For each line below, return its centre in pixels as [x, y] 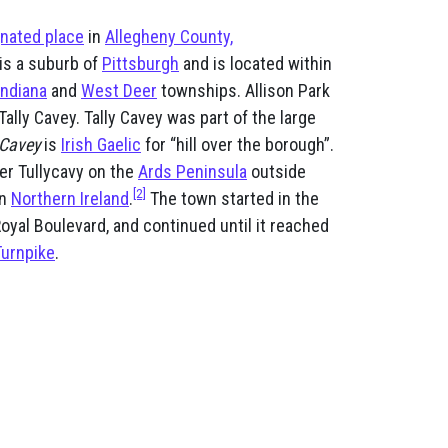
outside [276, 172]
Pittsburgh [140, 64]
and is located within [255, 64]
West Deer [119, 91]
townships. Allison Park [243, 91]
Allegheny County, [169, 37]
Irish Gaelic [101, 145]
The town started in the [232, 199]
